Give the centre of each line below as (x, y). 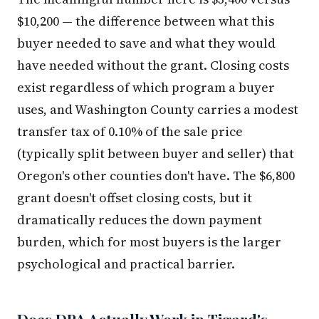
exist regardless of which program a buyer (146, 88)
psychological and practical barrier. (126, 264)
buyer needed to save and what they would (146, 43)
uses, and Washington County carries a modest (158, 110)
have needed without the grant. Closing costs (153, 66)
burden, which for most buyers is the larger (149, 242)
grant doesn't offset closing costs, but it (135, 198)
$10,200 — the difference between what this (146, 21)
